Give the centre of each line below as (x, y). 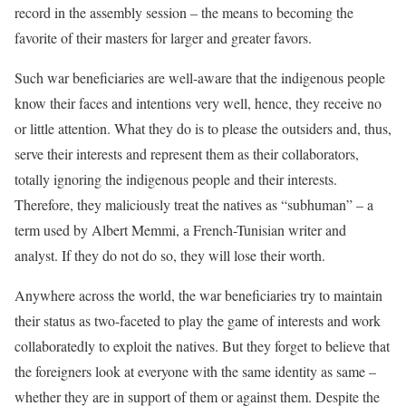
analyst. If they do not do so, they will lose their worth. (170, 255)
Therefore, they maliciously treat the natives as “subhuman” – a (194, 204)
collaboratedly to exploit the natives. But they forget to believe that (202, 346)
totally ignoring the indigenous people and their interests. (176, 179)
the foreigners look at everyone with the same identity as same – (195, 371)
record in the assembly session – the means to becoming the (184, 12)
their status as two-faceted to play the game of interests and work (198, 320)
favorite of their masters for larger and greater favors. (163, 38)
